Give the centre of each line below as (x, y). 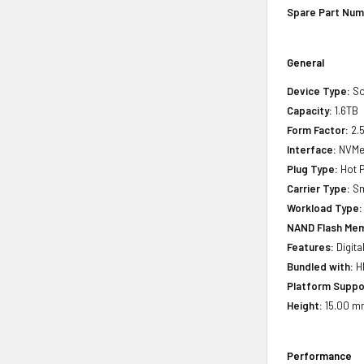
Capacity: (310, 110)
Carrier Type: (319, 188)
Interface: (312, 149)
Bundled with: (321, 266)
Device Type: (319, 91)
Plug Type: (313, 169)
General (306, 62)
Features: (311, 247)
